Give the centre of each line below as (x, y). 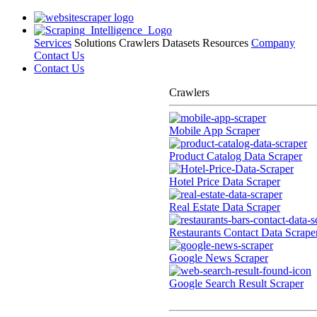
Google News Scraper (219, 258)
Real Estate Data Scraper (225, 207)
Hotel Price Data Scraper (225, 181)
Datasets (181, 43)
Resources (225, 43)
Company (273, 43)
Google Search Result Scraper (236, 283)
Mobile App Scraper (214, 131)
